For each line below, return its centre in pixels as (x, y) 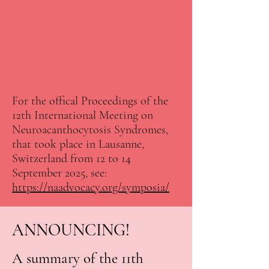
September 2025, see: (59, 173)
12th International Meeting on (83, 115)
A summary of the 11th (78, 258)
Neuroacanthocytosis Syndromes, (90, 130)
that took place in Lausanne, (78, 144)
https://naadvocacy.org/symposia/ (91, 187)
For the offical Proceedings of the (90, 101)
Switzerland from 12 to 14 (71, 159)
